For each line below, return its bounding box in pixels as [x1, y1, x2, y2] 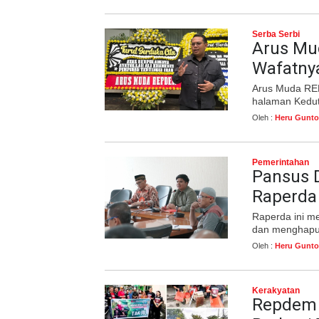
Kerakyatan [252, 286, 300, 296]
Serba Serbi [252, 29, 300, 39]
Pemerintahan [252, 157, 309, 167]
